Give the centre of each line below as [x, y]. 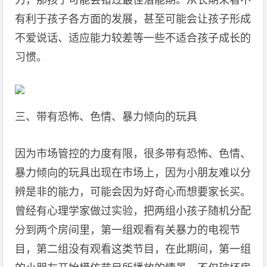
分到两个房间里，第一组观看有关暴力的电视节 [128, 230]
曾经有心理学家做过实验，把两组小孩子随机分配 [133, 211]
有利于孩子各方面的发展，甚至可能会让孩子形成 [133, 19]
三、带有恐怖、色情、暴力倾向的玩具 [106, 117]
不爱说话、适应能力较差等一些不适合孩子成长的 [133, 38]
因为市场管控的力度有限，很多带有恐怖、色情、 [133, 154]
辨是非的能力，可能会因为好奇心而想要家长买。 [133, 192]
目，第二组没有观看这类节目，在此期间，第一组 [133, 249]
